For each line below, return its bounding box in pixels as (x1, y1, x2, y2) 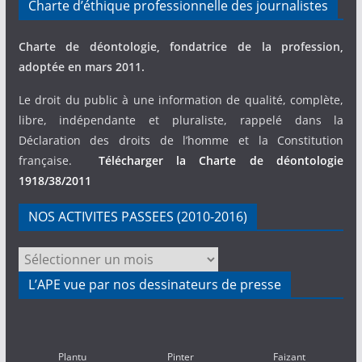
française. (18, 153, 99, 168)
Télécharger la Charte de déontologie (98, 153, 344, 168)
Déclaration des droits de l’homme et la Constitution (18, 133, 344, 148)
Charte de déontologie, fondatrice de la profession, (18, 39, 344, 54)
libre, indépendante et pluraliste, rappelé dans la (18, 112, 344, 128)
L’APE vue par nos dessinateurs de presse (27, 276, 281, 293)
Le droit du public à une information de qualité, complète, (18, 92, 344, 107)
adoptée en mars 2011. (18, 59, 145, 74)
